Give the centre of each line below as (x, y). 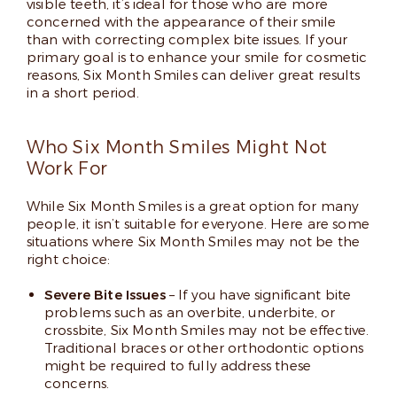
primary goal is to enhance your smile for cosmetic (197, 57)
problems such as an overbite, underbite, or (190, 312)
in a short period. (83, 93)
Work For (67, 168)
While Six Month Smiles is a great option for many (193, 206)
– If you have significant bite (258, 295)
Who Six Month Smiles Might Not (178, 147)
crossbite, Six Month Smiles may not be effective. (207, 330)
